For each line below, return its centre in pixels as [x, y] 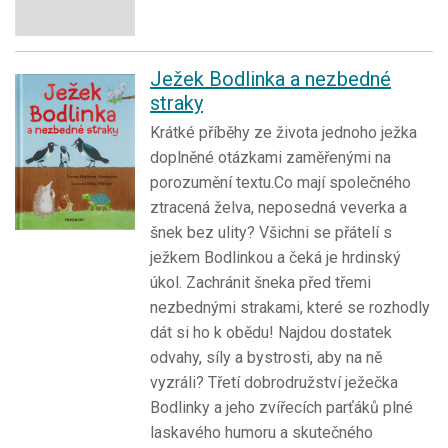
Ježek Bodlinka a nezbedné [270, 79]
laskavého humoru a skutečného [261, 433]
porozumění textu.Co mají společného [280, 183]
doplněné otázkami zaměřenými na [270, 158]
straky [176, 103]
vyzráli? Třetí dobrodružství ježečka [274, 383]
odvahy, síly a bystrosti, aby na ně [266, 358]
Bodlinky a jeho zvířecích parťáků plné [281, 408]
